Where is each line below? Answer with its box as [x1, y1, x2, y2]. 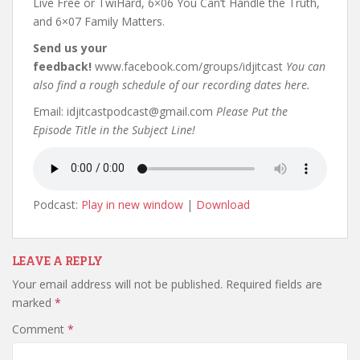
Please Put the [216, 103, 288, 119]
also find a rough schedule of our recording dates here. [33, 76, 310, 92]
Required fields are [226, 276, 322, 292]
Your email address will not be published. [12, 276, 223, 292]
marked [12, 294, 55, 310]
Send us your [33, 39, 107, 55]
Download [196, 196, 250, 212]
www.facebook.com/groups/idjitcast [92, 58, 286, 74]
